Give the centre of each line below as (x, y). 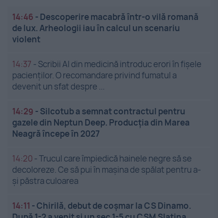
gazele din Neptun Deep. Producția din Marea (101, 123)
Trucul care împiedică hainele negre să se (115, 159)
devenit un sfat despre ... (58, 87)
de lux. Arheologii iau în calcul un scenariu (96, 28)
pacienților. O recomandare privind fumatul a (94, 75)
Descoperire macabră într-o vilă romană (119, 17)
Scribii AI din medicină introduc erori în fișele (120, 64)
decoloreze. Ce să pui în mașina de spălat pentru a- (107, 170)
